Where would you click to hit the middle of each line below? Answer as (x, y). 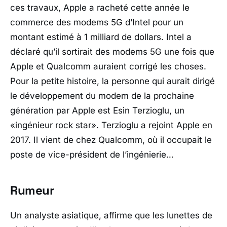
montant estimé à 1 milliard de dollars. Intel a (101, 37)
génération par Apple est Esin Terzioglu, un (97, 111)
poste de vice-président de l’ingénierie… (92, 155)
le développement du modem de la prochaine (102, 96)
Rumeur (32, 191)
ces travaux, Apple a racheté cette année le (100, 8)
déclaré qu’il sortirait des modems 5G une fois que (112, 52)
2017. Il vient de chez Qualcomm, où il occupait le (111, 140)
